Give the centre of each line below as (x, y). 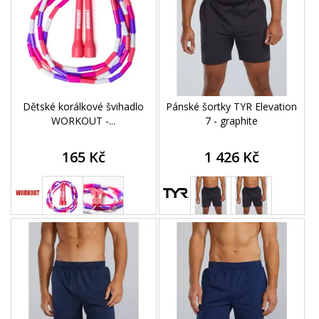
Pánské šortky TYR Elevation (232, 107)
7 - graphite (232, 121)
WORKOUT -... (84, 121)
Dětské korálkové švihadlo (84, 107)
